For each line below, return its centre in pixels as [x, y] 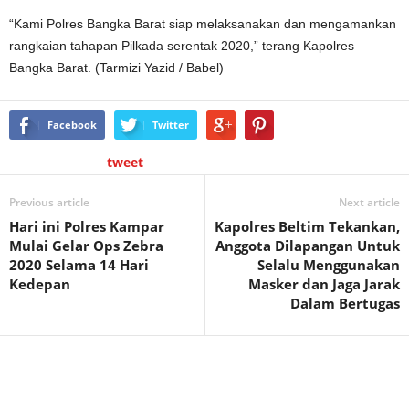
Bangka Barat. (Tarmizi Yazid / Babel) [116, 68]
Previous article [49, 202]
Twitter [171, 125]
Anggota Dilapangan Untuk [308, 246]
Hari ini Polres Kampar [87, 226]
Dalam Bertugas [345, 303]
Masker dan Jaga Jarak [324, 284]
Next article [369, 202]
